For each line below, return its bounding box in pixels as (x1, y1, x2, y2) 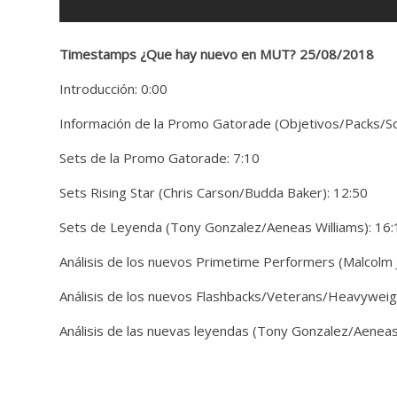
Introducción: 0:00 (59, 79, 168, 97)
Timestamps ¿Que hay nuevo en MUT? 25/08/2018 (59, 44, 375, 63)
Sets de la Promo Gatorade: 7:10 (59, 148, 261, 167)
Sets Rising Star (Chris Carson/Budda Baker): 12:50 (59, 183, 369, 201)
